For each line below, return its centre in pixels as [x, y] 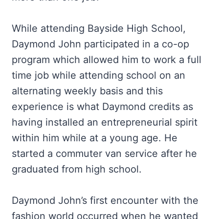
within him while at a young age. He [95, 138]
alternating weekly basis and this [87, 91]
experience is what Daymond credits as [102, 107]
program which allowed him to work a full [107, 60]
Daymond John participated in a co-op [100, 44]
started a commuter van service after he [104, 153]
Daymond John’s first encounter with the [105, 200]
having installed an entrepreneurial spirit [105, 122]
